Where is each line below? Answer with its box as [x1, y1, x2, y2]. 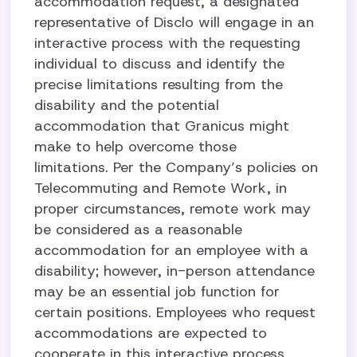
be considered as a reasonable [34, 220, 243, 239]
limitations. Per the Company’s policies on [34, 158, 319, 177]
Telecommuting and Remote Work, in [34, 178, 288, 198]
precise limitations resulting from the [34, 75, 284, 94]
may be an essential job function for [34, 282, 280, 301]
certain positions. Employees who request [34, 303, 316, 322]
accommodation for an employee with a [34, 241, 309, 260]
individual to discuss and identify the [34, 54, 285, 73]
